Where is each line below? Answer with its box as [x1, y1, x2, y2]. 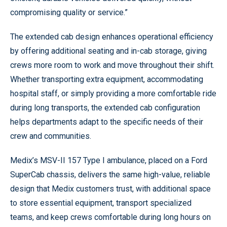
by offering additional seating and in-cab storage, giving [10, 46, 207, 56]
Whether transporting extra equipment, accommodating [10, 74, 203, 85]
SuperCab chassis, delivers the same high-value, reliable [10, 170, 210, 180]
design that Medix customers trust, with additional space [10, 184, 211, 194]
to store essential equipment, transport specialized [10, 198, 192, 208]
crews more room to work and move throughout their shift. [10, 60, 214, 70]
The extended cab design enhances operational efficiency [10, 32, 213, 42]
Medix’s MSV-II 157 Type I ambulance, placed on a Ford [10, 156, 207, 166]
